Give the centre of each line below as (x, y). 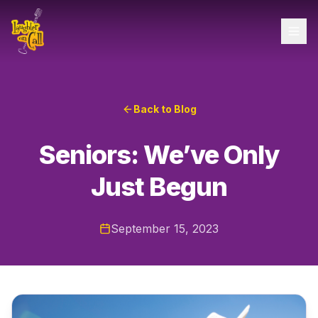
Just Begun (159, 187)
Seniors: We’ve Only (159, 155)
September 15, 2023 (165, 229)
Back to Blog (165, 109)
